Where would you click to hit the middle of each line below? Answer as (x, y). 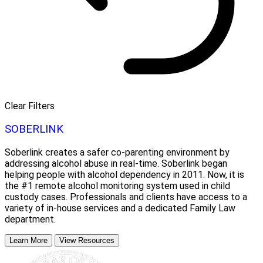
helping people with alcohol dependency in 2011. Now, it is (124, 174)
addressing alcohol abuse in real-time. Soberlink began (116, 163)
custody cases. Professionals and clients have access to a (126, 197)
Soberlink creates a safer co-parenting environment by (117, 152)
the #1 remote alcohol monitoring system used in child (117, 186)
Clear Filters (30, 106)
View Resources (87, 240)
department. (30, 219)
